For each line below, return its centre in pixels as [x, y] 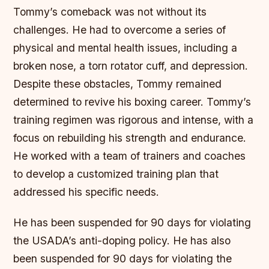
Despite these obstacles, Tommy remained [118, 84]
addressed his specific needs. [86, 192]
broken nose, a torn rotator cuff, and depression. [131, 66]
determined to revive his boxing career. [110, 102]
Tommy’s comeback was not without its [110, 12]
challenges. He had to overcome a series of [120, 30]
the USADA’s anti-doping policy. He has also [122, 241]
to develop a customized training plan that [116, 174]
